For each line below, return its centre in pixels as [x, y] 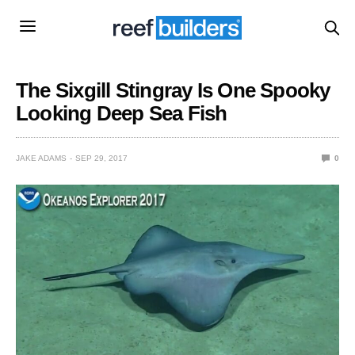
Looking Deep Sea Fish [122, 113]
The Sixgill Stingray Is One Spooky [173, 90]
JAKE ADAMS [41, 158]
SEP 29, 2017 [101, 158]
